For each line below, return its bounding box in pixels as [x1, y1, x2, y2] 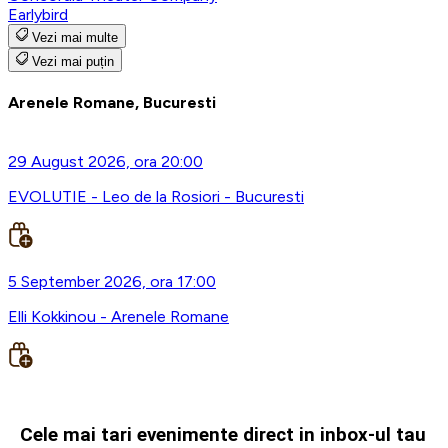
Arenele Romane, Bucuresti [8, 93, 216, 113]
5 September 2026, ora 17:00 [8, 272, 216, 292]
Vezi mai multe [32, 29, 118, 45]
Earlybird [8, 4, 68, 24]
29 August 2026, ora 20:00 [8, 152, 203, 172]
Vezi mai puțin [32, 53, 114, 69]
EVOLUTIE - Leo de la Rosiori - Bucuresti [8, 187, 304, 207]
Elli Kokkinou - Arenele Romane [8, 307, 229, 327]
